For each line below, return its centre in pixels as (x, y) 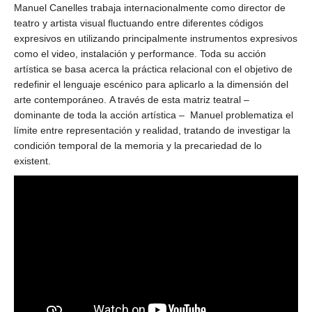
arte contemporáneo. (60, 100)
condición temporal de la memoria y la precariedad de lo (138, 146)
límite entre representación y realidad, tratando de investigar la (152, 130)
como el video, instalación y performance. (106, 54)
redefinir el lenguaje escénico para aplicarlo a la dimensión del (151, 84)
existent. (32, 161)
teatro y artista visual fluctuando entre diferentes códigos (139, 23)
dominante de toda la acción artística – (99, 115)
